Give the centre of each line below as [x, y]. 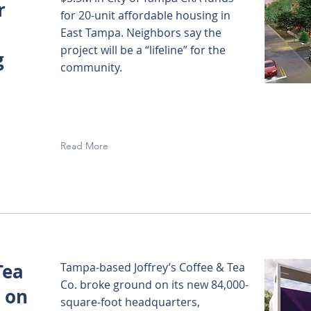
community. [91, 67]
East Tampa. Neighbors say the [141, 33]
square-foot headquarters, [130, 302]
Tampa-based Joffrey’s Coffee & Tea [153, 267]
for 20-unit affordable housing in [145, 15]
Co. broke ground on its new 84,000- [154, 285]
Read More [84, 146]
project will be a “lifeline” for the [143, 50]
